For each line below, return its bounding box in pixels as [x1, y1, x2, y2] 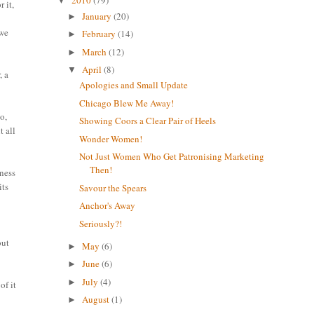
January [82, 9, 114, 22]
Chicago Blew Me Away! [79, 96, 175, 109]
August [82, 293, 112, 306]
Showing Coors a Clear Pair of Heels [79, 114, 217, 128]
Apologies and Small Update [79, 78, 189, 92]
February [82, 27, 118, 41]
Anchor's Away [79, 199, 136, 212]
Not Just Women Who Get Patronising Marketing [79, 150, 265, 163]
